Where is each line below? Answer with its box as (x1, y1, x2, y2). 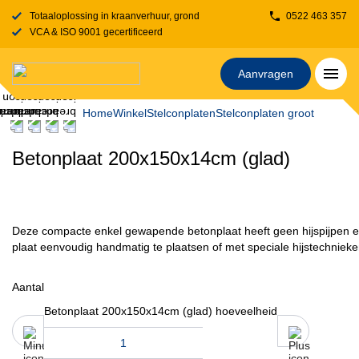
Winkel (113, 107, 147, 119)
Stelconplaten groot (216, 107, 314, 119)
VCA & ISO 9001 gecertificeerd (30, 26, 163, 38)
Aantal (12, 280, 44, 293)
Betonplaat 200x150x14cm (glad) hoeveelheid (44, 305, 277, 317)
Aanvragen (238, 67, 293, 80)
